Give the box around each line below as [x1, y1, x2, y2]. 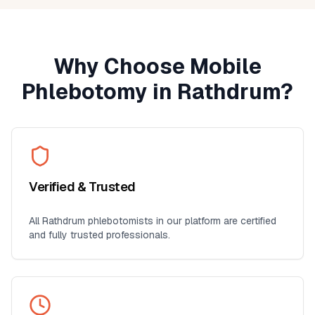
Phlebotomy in [22, 78, 177, 105]
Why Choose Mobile [53, 53, 262, 80]
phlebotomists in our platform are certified [85, 214, 276, 227]
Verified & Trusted [29, 179, 136, 195]
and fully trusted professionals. [29, 229, 170, 241]
